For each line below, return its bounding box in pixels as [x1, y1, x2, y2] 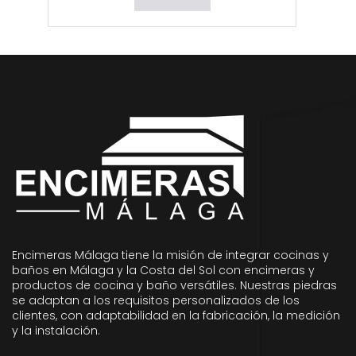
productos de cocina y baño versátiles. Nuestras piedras [12, 277, 337, 293]
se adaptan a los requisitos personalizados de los [12, 292, 300, 308]
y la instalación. [12, 323, 100, 339]
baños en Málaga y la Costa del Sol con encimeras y [12, 262, 315, 278]
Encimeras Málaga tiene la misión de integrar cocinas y [12, 247, 329, 263]
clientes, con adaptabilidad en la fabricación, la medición [12, 308, 340, 323]
